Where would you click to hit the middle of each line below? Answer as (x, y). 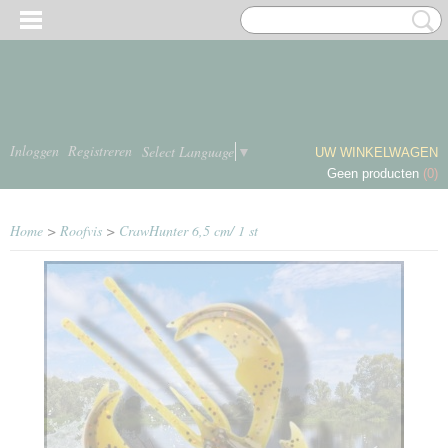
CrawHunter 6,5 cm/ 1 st (188, 230)
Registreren (100, 150)
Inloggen (34, 150)
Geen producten (375, 173)
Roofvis (81, 230)
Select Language (188, 151)
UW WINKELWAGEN (376, 152)
